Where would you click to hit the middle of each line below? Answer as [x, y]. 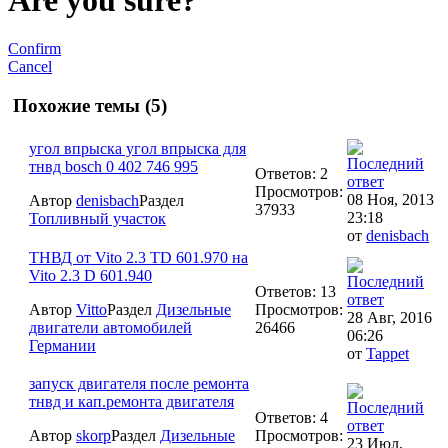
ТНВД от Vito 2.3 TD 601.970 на [138, 257]
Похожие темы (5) [87, 105]
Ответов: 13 [295, 291]
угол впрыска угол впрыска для [137, 148]
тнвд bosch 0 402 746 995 [113, 166]
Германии [62, 345]
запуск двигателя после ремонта [139, 383]
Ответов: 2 [291, 173]
